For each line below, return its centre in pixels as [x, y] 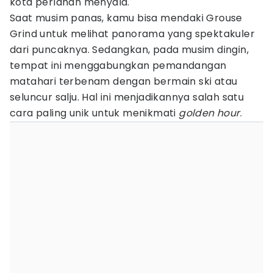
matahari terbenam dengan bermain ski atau [124, 81]
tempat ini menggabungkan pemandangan [118, 66]
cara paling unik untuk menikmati [94, 113]
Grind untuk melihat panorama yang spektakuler [132, 34]
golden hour [209, 113]
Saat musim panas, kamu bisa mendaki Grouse [126, 18]
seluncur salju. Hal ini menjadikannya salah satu [127, 97]
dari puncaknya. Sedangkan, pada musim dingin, [129, 50]
